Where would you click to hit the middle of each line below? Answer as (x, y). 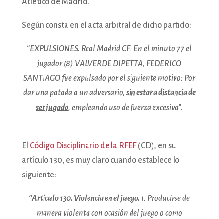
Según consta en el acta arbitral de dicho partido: (106, 25)
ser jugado (52, 107)
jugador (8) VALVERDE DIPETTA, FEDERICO (109, 63)
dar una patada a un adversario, (75, 93)
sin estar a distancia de (161, 93)
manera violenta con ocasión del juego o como (109, 213)
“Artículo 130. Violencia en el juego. (85, 198)
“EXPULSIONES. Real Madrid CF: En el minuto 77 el (109, 49)
